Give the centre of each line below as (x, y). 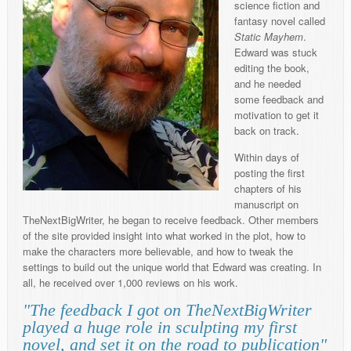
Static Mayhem (269, 37)
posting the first (270, 173)
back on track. (267, 131)
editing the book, (272, 68)
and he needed (268, 84)
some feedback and (279, 100)
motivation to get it (277, 115)
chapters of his (268, 189)
